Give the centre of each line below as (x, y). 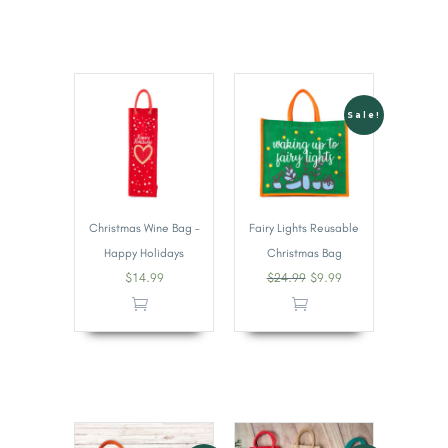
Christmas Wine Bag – (144, 228)
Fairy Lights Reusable (304, 228)
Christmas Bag (304, 253)
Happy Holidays (144, 253)
